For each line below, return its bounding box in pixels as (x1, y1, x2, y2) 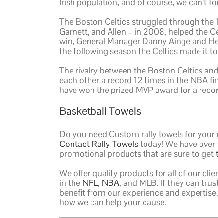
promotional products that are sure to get (59, 148, 216, 160)
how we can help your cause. (59, 197, 166, 208)
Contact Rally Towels (59, 138, 138, 150)
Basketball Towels (59, 104, 141, 118)
